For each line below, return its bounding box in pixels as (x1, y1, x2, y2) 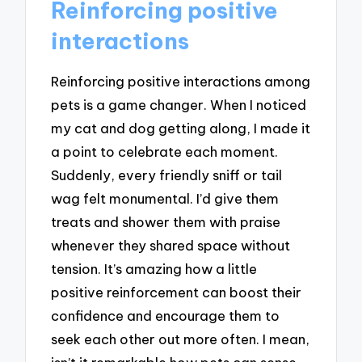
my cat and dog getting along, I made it (51, 119, 311, 137)
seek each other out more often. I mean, (51, 330, 310, 347)
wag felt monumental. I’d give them (51, 189, 280, 207)
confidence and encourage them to (51, 306, 280, 324)
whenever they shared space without (51, 236, 291, 254)
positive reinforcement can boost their (51, 283, 302, 301)
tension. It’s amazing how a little (51, 259, 258, 277)
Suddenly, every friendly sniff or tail (51, 166, 283, 183)
